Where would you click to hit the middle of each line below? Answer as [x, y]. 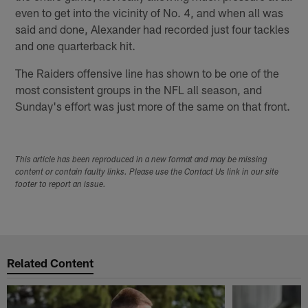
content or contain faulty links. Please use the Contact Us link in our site [147, 173]
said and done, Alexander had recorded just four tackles [153, 29]
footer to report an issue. [61, 185]
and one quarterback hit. [76, 45]
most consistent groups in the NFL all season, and [139, 89]
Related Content [51, 262]
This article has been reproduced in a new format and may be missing [142, 161]
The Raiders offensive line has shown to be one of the [147, 73]
